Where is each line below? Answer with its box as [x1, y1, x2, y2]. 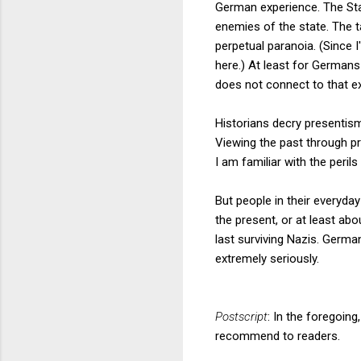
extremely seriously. [215, 251, 319, 266]
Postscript [215, 309, 268, 324]
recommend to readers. [215, 328, 340, 343]
